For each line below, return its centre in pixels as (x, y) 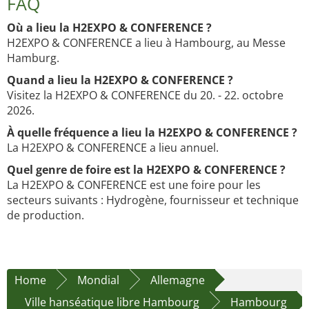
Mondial (98, 280)
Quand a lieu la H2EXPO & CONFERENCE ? (120, 80)
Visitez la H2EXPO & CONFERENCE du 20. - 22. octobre (145, 96)
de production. (46, 216)
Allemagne (178, 280)
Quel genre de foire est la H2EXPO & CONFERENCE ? (146, 170)
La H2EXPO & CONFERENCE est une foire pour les (134, 185)
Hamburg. (33, 58)
